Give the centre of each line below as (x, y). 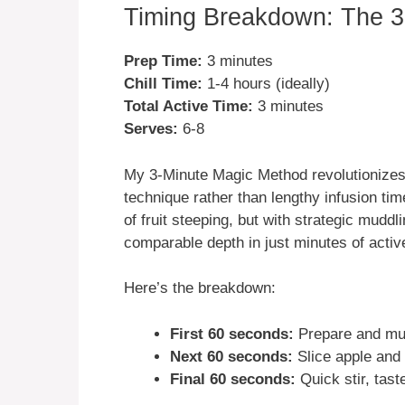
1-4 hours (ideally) (266, 84)
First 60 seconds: (232, 334)
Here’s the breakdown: (200, 288)
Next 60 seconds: (231, 356)
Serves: (151, 129)
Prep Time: (163, 61)
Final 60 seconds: (233, 379)
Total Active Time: (188, 107)
